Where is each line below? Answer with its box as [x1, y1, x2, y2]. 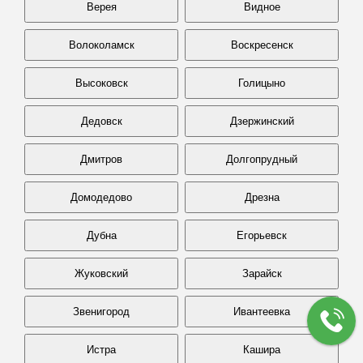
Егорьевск [237, 229, 287, 241]
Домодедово [70, 191, 132, 203]
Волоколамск [68, 39, 135, 51]
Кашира [243, 344, 280, 356]
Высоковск [75, 77, 128, 89]
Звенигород [73, 305, 130, 318]
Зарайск [241, 267, 282, 280]
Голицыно [238, 77, 285, 89]
